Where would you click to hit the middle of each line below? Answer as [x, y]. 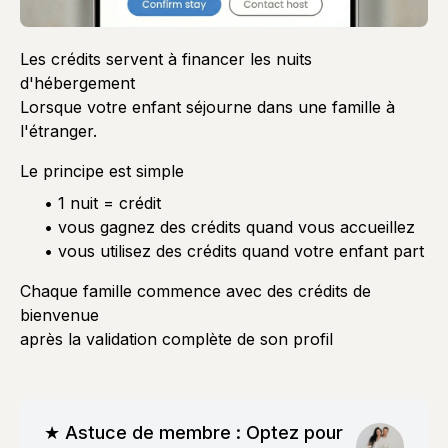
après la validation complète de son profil [176, 338]
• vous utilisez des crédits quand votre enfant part [234, 250]
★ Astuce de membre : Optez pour [193, 432]
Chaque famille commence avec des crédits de [195, 290]
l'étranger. [58, 130]
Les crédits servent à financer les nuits [166, 58]
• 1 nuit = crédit [102, 202]
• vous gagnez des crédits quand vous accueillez [229, 226]
